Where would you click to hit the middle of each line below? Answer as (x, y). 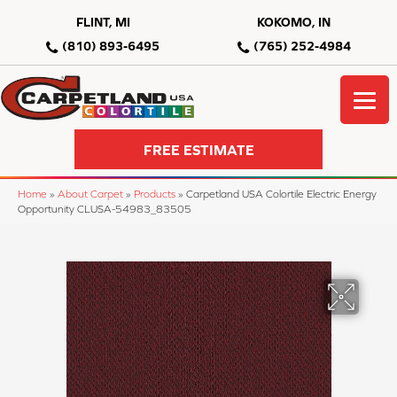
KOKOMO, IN (294, 22)
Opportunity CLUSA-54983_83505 (105, 209)
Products (155, 194)
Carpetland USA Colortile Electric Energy (281, 194)
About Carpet (90, 194)
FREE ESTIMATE (198, 149)
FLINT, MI (103, 22)
